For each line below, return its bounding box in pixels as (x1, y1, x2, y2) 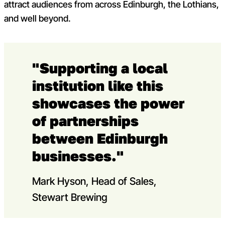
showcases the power (32, 95, 184, 112)
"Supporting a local (32, 60, 168, 77)
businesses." (32, 148, 124, 165)
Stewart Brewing (32, 190, 107, 204)
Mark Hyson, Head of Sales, (32, 174, 157, 188)
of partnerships (32, 113, 139, 130)
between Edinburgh (32, 130, 168, 147)
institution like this (32, 77, 163, 94)
